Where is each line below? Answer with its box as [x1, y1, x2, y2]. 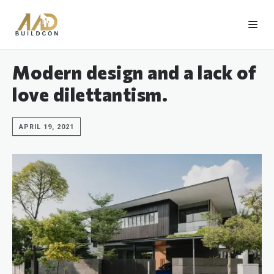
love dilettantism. [12, 83, 168, 105]
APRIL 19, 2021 [19, 123, 74, 131]
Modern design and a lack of [12, 61, 257, 83]
